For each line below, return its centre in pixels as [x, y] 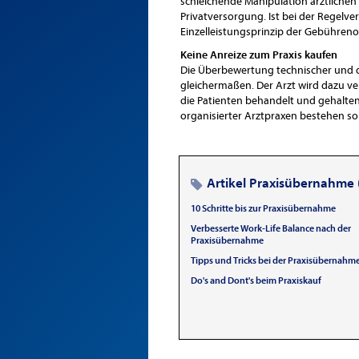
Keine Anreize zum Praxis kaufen [258, 55]
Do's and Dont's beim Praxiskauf [256, 280]
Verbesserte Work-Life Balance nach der [270, 228]
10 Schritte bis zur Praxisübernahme [263, 208]
